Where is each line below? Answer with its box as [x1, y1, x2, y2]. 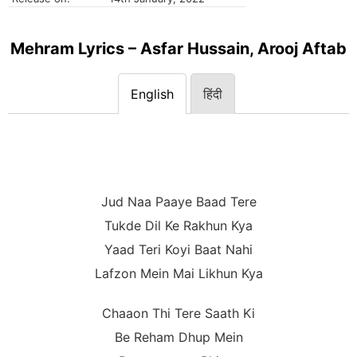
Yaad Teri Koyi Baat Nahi [104, 241, 253, 258]
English [131, 86, 174, 103]
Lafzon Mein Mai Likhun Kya [94, 265, 263, 282]
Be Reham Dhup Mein [114, 329, 243, 346]
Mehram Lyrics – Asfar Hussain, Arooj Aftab [10, 39, 347, 59]
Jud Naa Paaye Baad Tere [100, 194, 257, 210]
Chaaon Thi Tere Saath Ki [102, 305, 255, 322]
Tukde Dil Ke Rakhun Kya [104, 218, 253, 234]
